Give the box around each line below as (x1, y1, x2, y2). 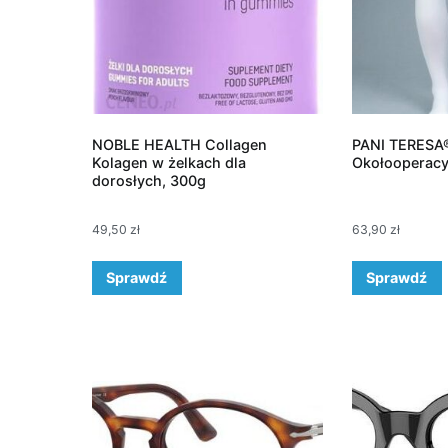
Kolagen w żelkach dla (92, 153, 246, 171)
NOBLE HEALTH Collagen (92, 135, 267, 153)
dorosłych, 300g (92, 171, 206, 189)
